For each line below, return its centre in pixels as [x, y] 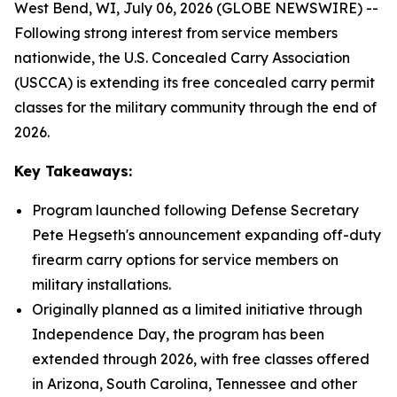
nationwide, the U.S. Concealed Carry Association [182, 58]
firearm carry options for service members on [185, 260]
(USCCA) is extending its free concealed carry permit [195, 82]
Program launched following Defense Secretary [195, 210]
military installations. [101, 284]
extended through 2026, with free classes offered [201, 359]
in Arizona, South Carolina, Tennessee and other [195, 384]
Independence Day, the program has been [178, 334]
